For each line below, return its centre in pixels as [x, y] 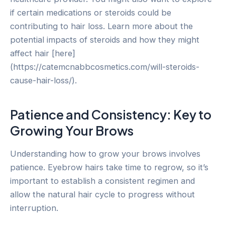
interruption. [34, 208]
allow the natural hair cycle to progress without [102, 195]
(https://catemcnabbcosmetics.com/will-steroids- [105, 67]
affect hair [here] [43, 53]
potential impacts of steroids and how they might [105, 40]
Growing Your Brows [72, 130]
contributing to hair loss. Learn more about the [101, 26]
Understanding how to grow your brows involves [105, 154]
